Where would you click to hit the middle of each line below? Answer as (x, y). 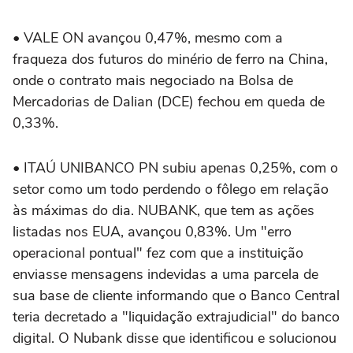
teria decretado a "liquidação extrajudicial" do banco (176, 317)
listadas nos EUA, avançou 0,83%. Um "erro (152, 232)
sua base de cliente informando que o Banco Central (176, 295)
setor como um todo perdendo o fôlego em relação (171, 189)
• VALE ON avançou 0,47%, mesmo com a (148, 38)
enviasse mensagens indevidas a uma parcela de (165, 274)
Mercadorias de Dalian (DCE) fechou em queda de (169, 102)
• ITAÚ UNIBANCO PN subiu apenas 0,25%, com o (175, 168)
